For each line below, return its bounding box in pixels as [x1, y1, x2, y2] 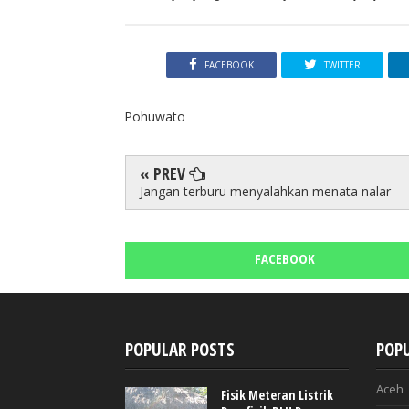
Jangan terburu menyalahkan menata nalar [140, 182, 391, 200]
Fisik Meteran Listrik [221, 385, 333, 404]
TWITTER [323, 58, 361, 72]
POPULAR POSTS [125, 337, 235, 362]
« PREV [140, 162, 189, 184]
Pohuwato [124, 107, 185, 125]
